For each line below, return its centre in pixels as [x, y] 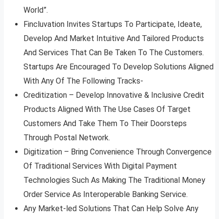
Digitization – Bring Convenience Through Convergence [118, 152]
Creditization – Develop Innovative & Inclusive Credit [114, 95]
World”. [36, 10]
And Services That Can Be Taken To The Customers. [114, 53]
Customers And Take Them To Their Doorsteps [105, 124]
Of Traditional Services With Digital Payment [100, 166]
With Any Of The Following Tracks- [83, 81]
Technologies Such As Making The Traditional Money [114, 180]
